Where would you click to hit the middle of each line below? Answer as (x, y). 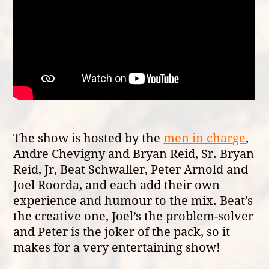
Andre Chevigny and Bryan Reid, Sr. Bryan (134, 154)
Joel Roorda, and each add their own (117, 185)
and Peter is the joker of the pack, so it (122, 232)
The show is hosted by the (89, 138)
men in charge (205, 138)
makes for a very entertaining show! (117, 247)
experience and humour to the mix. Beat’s (133, 201)
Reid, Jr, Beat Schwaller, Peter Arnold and (131, 169)
